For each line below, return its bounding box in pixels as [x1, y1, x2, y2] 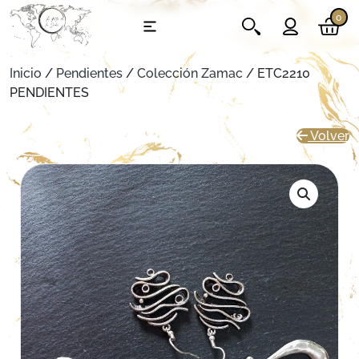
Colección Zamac [137, 66, 243, 81]
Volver [308, 128, 349, 143]
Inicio [10, 66, 42, 81]
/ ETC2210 [243, 66, 310, 81]
